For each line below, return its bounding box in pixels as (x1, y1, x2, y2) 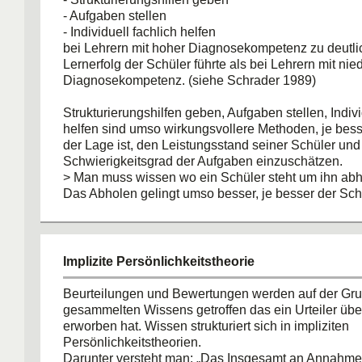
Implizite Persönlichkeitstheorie (63, 255, 255, 268)
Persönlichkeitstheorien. (63, 335, 201, 349)
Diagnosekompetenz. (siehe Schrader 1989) (63, 74, 316, 87)
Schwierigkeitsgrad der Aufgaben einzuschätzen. (63, 154, 343, 168)
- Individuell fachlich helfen (63, 25, 216, 39)
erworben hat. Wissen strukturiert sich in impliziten (63, 319, 349, 333)
